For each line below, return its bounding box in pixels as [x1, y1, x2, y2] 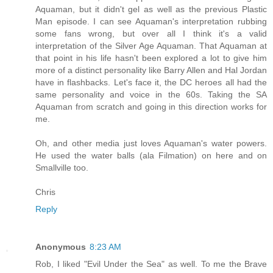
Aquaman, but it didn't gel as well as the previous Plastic [35, 4, 267, 15]
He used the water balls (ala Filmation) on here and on [35, 151, 267, 161]
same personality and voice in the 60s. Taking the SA [35, 90, 267, 100]
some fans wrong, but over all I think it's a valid [35, 29, 267, 39]
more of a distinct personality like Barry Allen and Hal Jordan [35, 65, 267, 76]
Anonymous [35, 242, 86, 252]
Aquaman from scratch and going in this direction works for [35, 102, 267, 112]
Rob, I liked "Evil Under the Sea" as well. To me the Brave [35, 259, 267, 269]
